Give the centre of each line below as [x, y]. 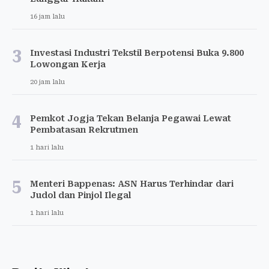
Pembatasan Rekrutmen [84, 130]
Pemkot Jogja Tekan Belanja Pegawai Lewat [131, 119]
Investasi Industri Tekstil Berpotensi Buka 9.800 [137, 53]
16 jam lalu [47, 17]
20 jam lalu [47, 82]
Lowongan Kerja [68, 65]
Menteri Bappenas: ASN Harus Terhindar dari [132, 184]
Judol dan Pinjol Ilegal [80, 195]
